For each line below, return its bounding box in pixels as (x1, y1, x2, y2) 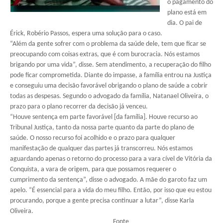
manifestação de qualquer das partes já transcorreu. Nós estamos (10, 145, 193, 152)
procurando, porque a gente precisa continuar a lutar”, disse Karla (10, 197, 194, 205)
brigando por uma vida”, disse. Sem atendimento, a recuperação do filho (10, 61, 211, 69)
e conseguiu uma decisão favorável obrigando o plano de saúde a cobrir (10, 82, 208, 90)
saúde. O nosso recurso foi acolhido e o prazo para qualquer (10, 134, 175, 142)
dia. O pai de (167, 19, 202, 27)
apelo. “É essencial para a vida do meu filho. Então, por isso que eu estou (10, 187, 212, 194)
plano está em (167, 9, 207, 16)
